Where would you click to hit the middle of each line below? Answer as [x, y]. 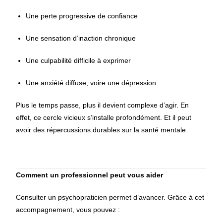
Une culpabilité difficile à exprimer [79, 60]
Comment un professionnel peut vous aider [90, 175]
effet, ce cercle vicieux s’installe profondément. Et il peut [104, 117]
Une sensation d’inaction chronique [81, 38]
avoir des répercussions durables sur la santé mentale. [102, 130]
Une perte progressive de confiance [82, 16]
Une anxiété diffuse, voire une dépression [91, 83]
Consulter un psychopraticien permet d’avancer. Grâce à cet [110, 197]
